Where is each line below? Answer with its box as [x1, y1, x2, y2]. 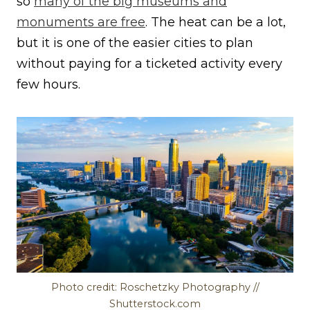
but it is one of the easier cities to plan [17, 35, 253, 51]
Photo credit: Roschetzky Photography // [51, 281, 259, 294]
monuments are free [17, 15, 145, 30]
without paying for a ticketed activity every [17, 56, 282, 72]
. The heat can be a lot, [145, 15, 286, 30]
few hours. [17, 77, 80, 93]
